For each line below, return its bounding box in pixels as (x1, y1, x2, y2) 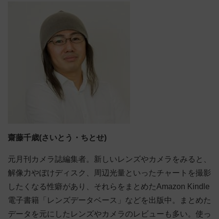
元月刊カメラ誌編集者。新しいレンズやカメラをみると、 (8, 154, 211, 163)
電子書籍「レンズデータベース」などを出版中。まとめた (8, 196, 211, 204)
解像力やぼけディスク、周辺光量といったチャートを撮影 (8, 168, 211, 177)
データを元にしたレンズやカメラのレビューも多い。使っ (8, 209, 211, 218)
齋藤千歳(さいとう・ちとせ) (8, 133, 107, 142)
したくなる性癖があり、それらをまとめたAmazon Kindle (8, 182, 210, 191)
